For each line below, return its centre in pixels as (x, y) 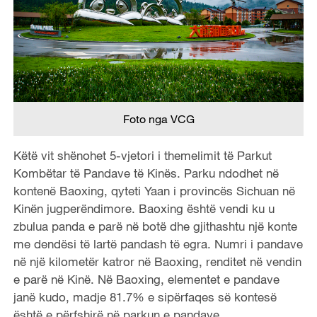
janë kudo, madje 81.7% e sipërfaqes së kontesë (145, 296)
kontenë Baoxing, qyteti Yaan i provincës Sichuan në (154, 190)
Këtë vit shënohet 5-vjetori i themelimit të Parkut (142, 155)
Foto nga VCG (158, 119)
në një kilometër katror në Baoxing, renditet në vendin (157, 261)
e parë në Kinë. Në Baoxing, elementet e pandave (146, 279)
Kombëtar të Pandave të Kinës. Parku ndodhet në (146, 173)
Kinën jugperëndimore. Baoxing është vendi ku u (144, 208)
